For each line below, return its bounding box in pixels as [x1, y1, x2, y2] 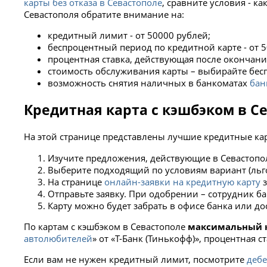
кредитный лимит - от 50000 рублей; [48, 29, 211, 42]
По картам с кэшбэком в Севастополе [24, 220, 186, 232]
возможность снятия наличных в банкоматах [48, 77, 250, 89]
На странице [48, 175, 105, 188]
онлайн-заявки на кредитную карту [104, 175, 261, 188]
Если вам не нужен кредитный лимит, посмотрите [24, 253, 247, 266]
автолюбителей [24, 232, 93, 244]
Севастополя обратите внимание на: [24, 8, 185, 20]
